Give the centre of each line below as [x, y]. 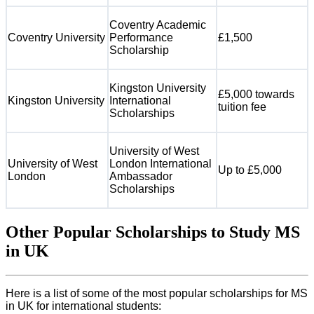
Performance [141, 38]
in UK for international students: [83, 306]
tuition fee [242, 107]
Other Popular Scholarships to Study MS [153, 232]
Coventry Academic [158, 25]
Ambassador [141, 177]
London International [161, 164]
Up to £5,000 [250, 170]
